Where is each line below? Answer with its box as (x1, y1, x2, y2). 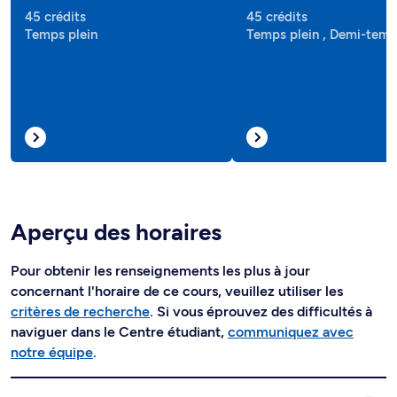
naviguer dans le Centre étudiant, (11, 323, 228, 340)
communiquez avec (228, 323, 354, 340)
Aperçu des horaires (11, 218, 222, 246)
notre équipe (11, 344, 93, 361)
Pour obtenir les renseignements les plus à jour (11, 262, 310, 279)
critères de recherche (11, 303, 150, 320)
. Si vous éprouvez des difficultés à (150, 303, 372, 320)
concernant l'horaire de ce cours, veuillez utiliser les (11, 283, 343, 300)
